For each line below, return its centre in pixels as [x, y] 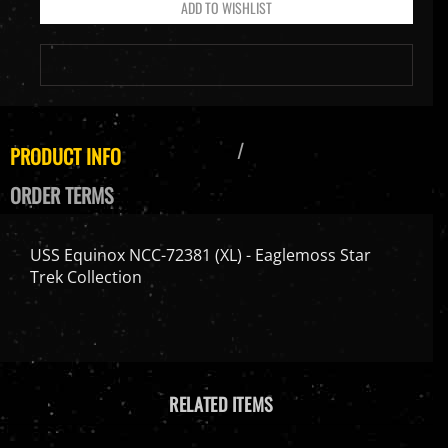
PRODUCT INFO [65, 157]
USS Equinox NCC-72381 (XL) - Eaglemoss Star [200, 256]
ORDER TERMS [61, 196]
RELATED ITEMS [221, 405]
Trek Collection [86, 278]
